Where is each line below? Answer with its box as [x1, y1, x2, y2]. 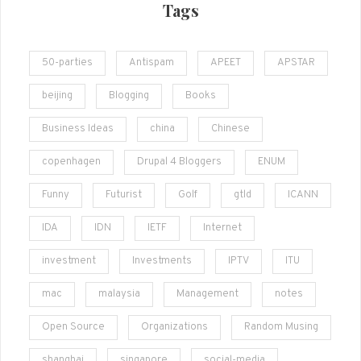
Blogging [109, 89, 149, 103]
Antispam [129, 56, 174, 70]
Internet [203, 222, 242, 235]
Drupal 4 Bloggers [137, 156, 222, 169]
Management [176, 288, 239, 301]
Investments [132, 255, 192, 268]
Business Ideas [42, 122, 114, 136]
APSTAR [277, 56, 315, 70]
